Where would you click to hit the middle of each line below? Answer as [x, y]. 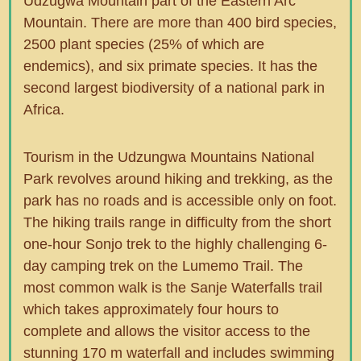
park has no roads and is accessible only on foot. [180, 200]
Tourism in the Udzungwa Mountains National [169, 157]
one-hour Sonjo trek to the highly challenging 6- [176, 244]
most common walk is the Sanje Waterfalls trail [173, 287]
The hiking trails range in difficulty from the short [178, 222]
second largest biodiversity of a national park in [174, 88]
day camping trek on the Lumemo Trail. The [164, 266]
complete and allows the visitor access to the [167, 331]
